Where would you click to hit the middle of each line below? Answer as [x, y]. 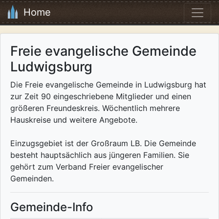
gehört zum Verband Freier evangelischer [87, 167]
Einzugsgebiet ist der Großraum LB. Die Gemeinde [103, 143]
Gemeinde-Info [52, 207]
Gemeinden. [32, 179]
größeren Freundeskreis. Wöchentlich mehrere [95, 108]
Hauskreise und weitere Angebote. [74, 120]
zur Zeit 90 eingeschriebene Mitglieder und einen [101, 97]
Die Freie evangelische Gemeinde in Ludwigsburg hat [108, 85]
